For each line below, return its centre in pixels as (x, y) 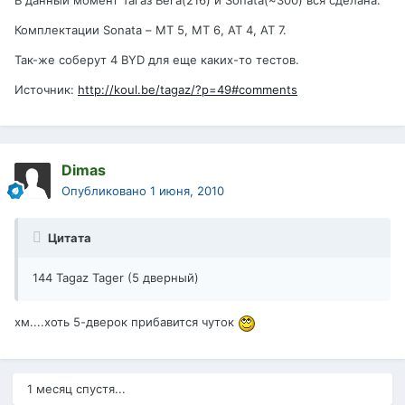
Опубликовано (106, 191)
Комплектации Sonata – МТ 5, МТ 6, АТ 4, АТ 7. (151, 30)
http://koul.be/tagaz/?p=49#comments (188, 90)
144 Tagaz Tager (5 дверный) (116, 278)
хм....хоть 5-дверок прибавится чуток (126, 322)
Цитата (68, 238)
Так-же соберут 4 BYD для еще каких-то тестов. (157, 60)
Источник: (46, 90)
